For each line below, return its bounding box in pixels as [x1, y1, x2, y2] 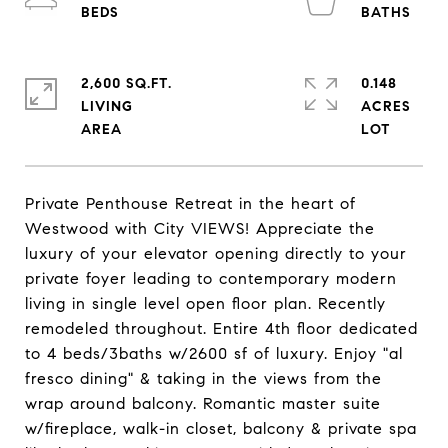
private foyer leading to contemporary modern [25, 269, 397, 288]
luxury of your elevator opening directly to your [25, 244, 407, 263]
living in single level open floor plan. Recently [25, 294, 386, 313]
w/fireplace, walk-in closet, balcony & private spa [25, 419, 417, 438]
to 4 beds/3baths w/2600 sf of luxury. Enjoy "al [25, 344, 403, 363]
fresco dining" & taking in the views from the [25, 369, 382, 388]
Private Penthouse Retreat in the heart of [25, 194, 356, 213]
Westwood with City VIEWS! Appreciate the [25, 219, 375, 238]
